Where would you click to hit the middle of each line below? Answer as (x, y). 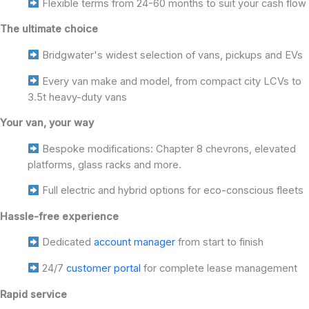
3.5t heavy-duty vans (77, 97)
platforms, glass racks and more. (104, 165)
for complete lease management (219, 269)
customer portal (103, 269)
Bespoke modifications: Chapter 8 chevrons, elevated (167, 149)
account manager (134, 242)
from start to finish (219, 242)
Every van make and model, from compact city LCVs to (170, 81)
